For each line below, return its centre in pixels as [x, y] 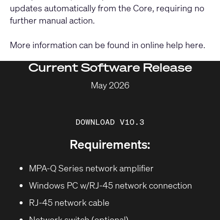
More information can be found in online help [97, 44]
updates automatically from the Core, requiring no [107, 8]
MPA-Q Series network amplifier [91, 168]
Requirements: [110, 144]
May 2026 [110, 85]
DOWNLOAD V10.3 [110, 122]
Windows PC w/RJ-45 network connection [110, 185]
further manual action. [52, 20]
